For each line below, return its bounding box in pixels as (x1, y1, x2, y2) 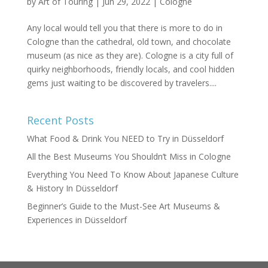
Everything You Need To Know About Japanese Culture (26, 168, 239, 180)
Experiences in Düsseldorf (26, 214, 127, 226)
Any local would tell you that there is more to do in (26, 22, 223, 33)
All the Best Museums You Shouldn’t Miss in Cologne (26, 150, 231, 162)
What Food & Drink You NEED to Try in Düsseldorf (26, 132, 224, 144)
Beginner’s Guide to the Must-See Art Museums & (26, 200, 220, 212)
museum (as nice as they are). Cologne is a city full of (26, 49, 233, 61)
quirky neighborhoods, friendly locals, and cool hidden (26, 63, 234, 75)
